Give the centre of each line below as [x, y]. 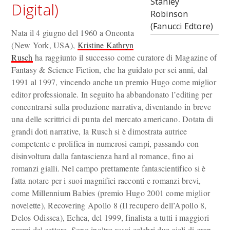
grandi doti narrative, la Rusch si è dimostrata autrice [99, 131]
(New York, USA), [44, 45]
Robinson [169, 14]
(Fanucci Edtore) [183, 26]
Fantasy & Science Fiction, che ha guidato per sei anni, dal [110, 70]
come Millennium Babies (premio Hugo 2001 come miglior [111, 193]
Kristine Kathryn [106, 45]
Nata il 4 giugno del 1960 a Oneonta [73, 33]
